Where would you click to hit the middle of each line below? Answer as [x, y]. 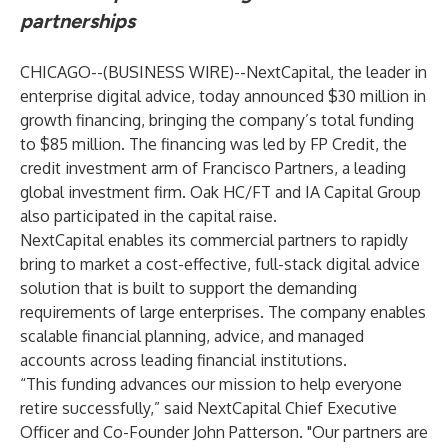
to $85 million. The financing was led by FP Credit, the [213, 144]
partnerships [77, 21]
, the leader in [378, 72]
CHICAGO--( [64, 72]
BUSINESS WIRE [168, 72]
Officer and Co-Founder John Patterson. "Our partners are [224, 432]
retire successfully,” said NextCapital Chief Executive [208, 408]
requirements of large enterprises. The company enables [223, 312]
